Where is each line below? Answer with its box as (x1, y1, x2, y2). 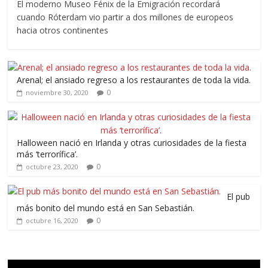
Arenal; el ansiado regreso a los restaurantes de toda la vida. (17, 74, 251, 86)
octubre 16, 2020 (26, 216, 79, 226)
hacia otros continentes (17, 25, 109, 36)
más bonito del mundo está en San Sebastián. (17, 202, 195, 214)
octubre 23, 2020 (26, 162, 79, 172)
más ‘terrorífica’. (17, 148, 78, 160)
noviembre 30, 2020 (26, 88, 89, 98)
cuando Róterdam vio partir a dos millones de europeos (17, 11, 234, 23)
